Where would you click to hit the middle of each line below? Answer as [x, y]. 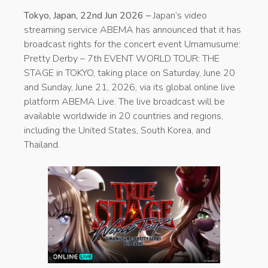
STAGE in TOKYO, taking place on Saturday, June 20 [130, 73]
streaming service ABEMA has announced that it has [133, 30]
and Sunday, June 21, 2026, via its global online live [130, 87]
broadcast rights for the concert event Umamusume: [132, 44]
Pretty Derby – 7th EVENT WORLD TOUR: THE [122, 58]
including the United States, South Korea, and [117, 130]
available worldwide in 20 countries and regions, [124, 116]
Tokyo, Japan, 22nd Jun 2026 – [89, 15]
